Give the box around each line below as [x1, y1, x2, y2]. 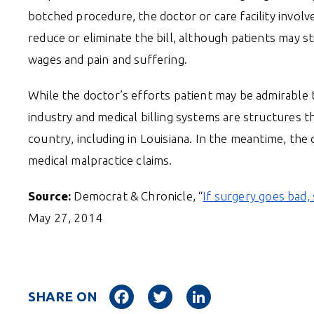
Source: [28, 189, 74, 203]
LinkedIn [222, 282, 266, 296]
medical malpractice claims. [28, 153, 172, 167]
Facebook [145, 282, 197, 296]
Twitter [184, 282, 224, 296]
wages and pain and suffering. [28, 52, 187, 66]
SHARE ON [28, 289, 97, 305]
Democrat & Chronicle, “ [74, 189, 203, 203]
